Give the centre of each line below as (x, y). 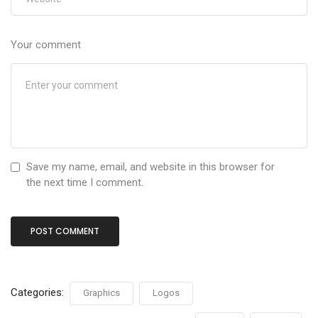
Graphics (102, 293)
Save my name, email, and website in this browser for (150, 167)
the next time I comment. (85, 183)
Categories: (39, 293)
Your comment (46, 45)
